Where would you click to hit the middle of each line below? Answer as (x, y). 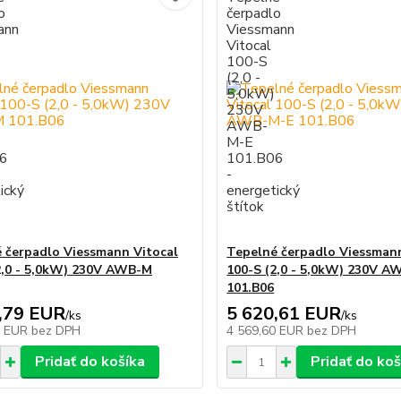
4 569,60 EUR (267, 331)
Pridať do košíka (90, 362)
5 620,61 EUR (284, 314)
